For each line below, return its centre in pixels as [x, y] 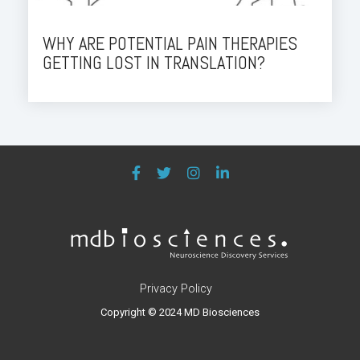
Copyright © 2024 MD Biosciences [180, 313]
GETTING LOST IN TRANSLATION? [154, 63]
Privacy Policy [176, 289]
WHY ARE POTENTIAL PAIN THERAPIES [170, 44]
